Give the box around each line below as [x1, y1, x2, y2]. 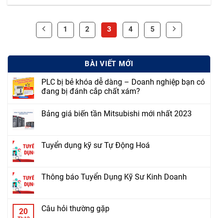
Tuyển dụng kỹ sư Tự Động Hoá [41, 141, 150, 150]
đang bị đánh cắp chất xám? [41, 87, 140, 96]
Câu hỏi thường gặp [41, 204, 109, 214]
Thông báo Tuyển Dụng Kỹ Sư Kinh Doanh [41, 172, 187, 182]
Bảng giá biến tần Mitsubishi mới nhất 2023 [41, 109, 192, 119]
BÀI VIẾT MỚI [85, 59, 133, 69]
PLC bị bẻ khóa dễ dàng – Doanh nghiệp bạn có [41, 77, 205, 87]
